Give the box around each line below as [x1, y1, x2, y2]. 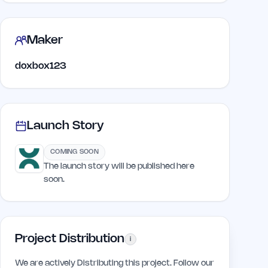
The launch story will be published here [44, 163, 194, 170]
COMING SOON [50, 149, 99, 155]
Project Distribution [15, 233, 124, 245]
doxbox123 [15, 62, 66, 71]
